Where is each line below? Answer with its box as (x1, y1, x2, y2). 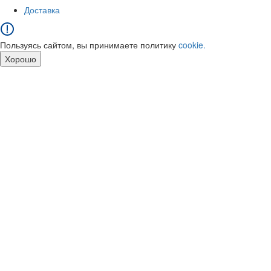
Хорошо (5, 53, 36, 65)
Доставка (24, 4, 60, 16)
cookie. (178, 39, 206, 51)
